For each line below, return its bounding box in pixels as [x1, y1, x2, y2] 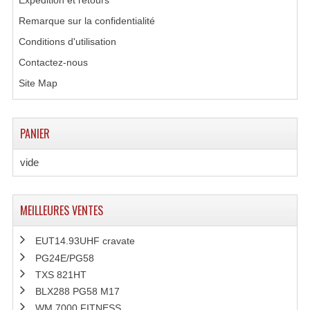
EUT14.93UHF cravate [35, 235, 135, 247]
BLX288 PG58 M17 [35, 286, 120, 297]
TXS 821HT [35, 268, 86, 280]
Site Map [18, 77, 57, 89]
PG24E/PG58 [35, 252, 94, 264]
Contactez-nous [18, 57, 88, 68]
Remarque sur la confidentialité [18, 15, 155, 26]
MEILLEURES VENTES [19, 202, 103, 219]
